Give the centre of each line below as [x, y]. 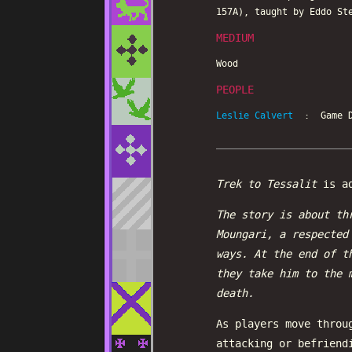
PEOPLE [235, 90]
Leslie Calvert [255, 116]
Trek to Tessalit [266, 185]
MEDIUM [235, 38]
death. [235, 294]
